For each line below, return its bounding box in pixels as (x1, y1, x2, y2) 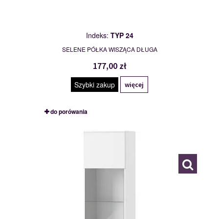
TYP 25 (50, 126, 69, 135)
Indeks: (86, 30, 110, 41)
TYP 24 (110, 30, 133, 41)
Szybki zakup (74, 80, 115, 90)
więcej (125, 80, 144, 89)
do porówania (50, 107, 88, 116)
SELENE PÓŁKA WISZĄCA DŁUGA (62, 45, 157, 54)
